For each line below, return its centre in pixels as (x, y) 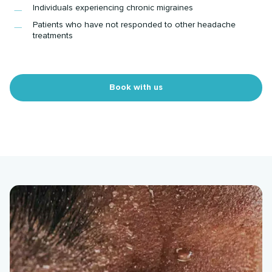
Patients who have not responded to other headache (134, 24)
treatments (53, 35)
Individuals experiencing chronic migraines (113, 7)
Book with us (136, 87)
